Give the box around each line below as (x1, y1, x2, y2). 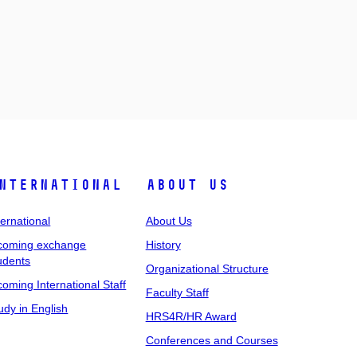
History (145, 238, 181, 251)
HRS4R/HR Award (145, 310, 237, 323)
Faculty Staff (145, 286, 209, 299)
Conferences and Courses (145, 334, 278, 347)
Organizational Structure (145, 262, 269, 275)
